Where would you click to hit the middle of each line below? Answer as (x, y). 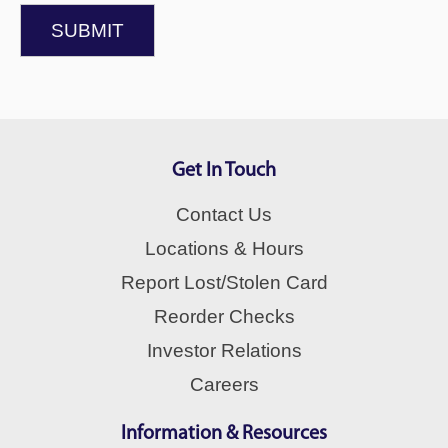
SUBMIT (87, 30)
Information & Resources (224, 434)
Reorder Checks (224, 316)
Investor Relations (224, 350)
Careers (224, 384)
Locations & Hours (224, 248)
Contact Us (224, 214)
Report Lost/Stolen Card (224, 282)
